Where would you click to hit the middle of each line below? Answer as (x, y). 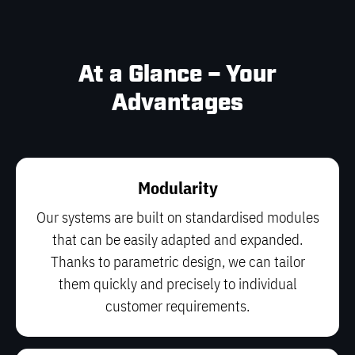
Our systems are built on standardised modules (177, 218)
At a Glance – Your (177, 75)
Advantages (177, 104)
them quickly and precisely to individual (177, 284)
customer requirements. (177, 306)
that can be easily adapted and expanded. (177, 240)
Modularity (177, 188)
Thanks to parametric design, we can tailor (177, 262)
